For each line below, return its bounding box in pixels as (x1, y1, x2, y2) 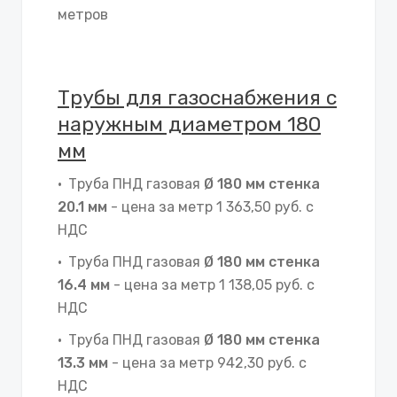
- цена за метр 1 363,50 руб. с (107, 198, 314, 215)
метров (58, 5, 108, 23)
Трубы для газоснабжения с (58, 84, 337, 110)
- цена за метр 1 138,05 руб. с (110, 276, 315, 293)
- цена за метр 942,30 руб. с (108, 354, 307, 371)
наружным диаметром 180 (58, 111, 321, 136)
